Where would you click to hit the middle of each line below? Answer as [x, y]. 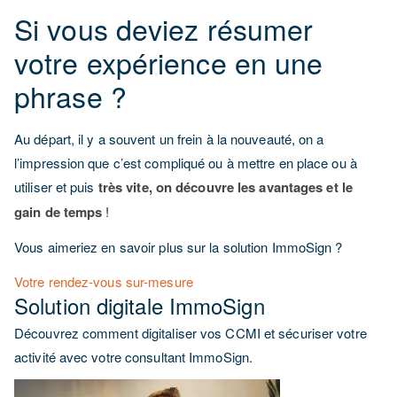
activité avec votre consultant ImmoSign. [134, 357]
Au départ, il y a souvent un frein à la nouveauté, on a [169, 139]
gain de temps [58, 212]
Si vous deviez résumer [164, 28]
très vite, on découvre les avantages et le [225, 187]
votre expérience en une [169, 62]
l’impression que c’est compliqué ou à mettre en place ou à [186, 163]
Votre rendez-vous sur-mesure [104, 281]
